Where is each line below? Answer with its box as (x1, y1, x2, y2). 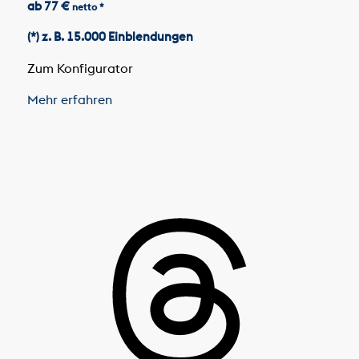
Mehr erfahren (26, 91, 115, 108)
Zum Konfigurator (26, 59, 136, 76)
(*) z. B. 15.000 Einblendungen (26, 29, 193, 45)
